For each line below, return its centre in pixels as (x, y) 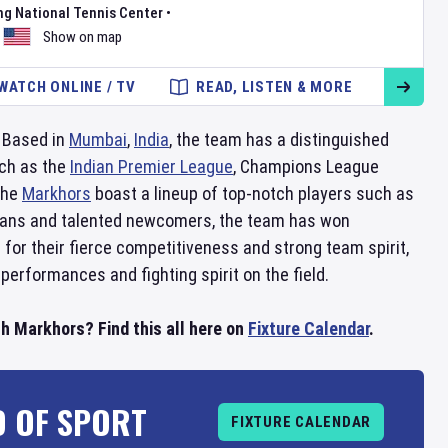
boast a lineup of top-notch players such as (252, 193)
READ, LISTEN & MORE (274, 87)
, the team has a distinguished (279, 139)
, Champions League (306, 166)
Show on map (82, 37)
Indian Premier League (151, 166)
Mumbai (98, 139)
